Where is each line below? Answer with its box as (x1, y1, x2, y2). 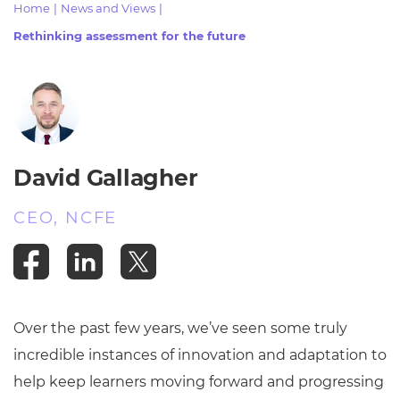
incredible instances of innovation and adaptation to (13, 346, 387, 363)
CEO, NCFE (13, 208, 118, 228)
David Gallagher (13, 164, 198, 191)
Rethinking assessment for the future (13, 29, 246, 43)
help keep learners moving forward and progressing (13, 373, 384, 390)
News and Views (61, 2, 155, 15)
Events (35, 59, 79, 75)
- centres (139, 75, 261, 97)
